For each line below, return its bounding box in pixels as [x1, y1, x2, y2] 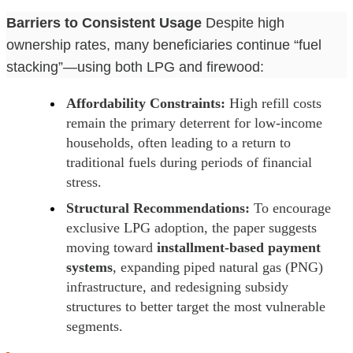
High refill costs [225, 95, 321, 111]
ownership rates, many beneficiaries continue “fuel [6, 36, 321, 53]
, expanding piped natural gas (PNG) [113, 258, 323, 275]
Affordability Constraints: [66, 95, 225, 111]
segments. [66, 318, 123, 334]
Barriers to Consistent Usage [6, 14, 202, 31]
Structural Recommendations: [66, 199, 250, 216]
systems [66, 258, 113, 275]
